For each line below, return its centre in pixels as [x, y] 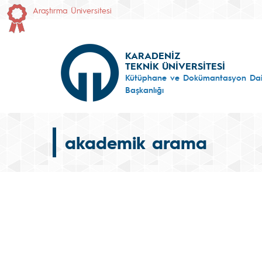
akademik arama [136, 142]
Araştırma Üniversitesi [72, 10]
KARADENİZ [153, 55]
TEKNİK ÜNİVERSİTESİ [175, 65]
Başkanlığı [144, 89]
